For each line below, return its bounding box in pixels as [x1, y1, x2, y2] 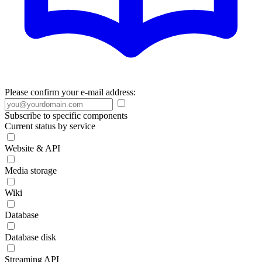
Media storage [5, 166, 57, 175]
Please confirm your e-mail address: [5, 87, 136, 97]
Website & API [5, 143, 60, 153]
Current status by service [5, 121, 95, 131]
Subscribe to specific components [5, 111, 127, 120]
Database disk [5, 232, 56, 242]
